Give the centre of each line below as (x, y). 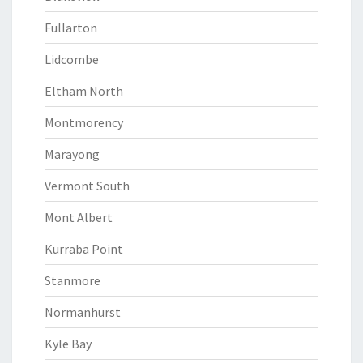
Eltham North (84, 91)
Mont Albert (79, 217)
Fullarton (71, 28)
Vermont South (87, 186)
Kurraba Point (84, 249)
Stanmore (73, 280)
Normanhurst (83, 312)
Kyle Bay (68, 344)
